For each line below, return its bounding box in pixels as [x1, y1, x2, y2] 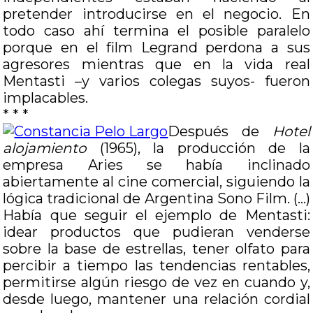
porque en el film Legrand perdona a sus [3, 39, 310, 56]
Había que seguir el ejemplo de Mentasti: [3, 207, 310, 224]
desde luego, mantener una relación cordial [3, 291, 310, 307]
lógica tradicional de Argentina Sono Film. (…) [3, 190, 310, 207]
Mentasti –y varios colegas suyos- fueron [3, 73, 310, 89]
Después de [168, 123, 272, 140]
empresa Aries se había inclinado [3, 156, 310, 173]
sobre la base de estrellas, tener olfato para [3, 240, 310, 257]
